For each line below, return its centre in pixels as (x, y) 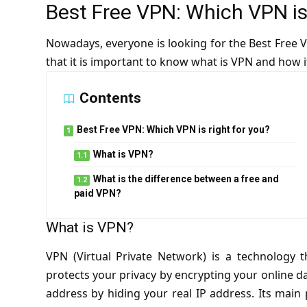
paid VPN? (97, 194)
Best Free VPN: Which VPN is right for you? (173, 130)
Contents (110, 98)
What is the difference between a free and (186, 179)
